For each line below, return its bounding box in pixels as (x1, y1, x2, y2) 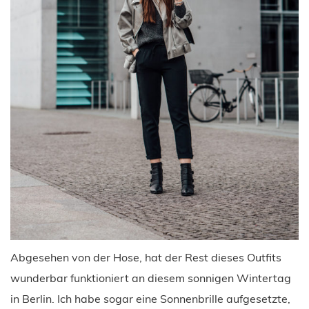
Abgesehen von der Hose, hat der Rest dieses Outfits (10, 250, 281, 264)
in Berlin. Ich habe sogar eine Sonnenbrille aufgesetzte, (10, 291, 290, 306)
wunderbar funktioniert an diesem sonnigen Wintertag (10, 270, 291, 285)
